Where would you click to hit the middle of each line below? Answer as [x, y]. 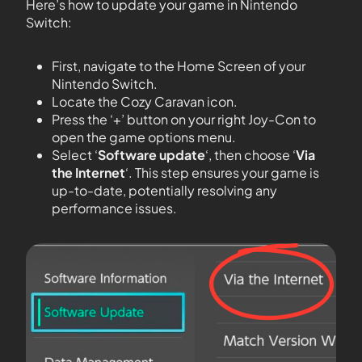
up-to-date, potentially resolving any [164, 190]
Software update [152, 154]
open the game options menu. [144, 137]
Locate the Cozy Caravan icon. [145, 101]
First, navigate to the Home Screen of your [179, 65]
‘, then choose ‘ [250, 154]
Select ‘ [75, 154]
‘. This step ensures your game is [222, 172]
